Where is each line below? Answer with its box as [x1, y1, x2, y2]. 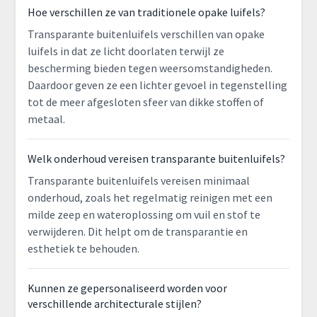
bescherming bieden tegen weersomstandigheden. [27, 61, 272, 76]
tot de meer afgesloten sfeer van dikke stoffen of [27, 95, 264, 110]
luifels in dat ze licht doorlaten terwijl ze [27, 44, 224, 59]
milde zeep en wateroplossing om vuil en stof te [27, 207, 260, 222]
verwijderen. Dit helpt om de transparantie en [27, 224, 248, 239]
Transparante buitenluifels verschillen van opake [27, 27, 265, 42]
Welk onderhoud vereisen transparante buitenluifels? [27, 151, 285, 166]
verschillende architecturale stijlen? [27, 296, 202, 311]
